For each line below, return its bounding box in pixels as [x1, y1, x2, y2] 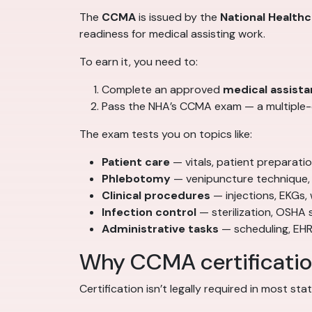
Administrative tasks [102, 221, 219, 237]
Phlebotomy [102, 171, 171, 187]
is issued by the [136, 10, 220, 25]
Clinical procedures [102, 188, 210, 203]
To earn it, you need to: [79, 54, 198, 70]
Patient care [102, 155, 170, 170]
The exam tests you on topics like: [79, 127, 252, 142]
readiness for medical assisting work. [79, 26, 265, 42]
